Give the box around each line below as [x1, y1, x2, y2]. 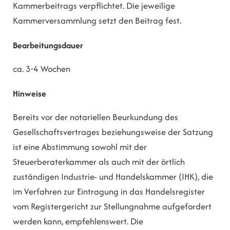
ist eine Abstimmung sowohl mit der [13, 140, 147, 153]
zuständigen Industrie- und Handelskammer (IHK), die [13, 170, 213, 183]
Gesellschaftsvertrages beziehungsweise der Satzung [13, 125, 213, 138]
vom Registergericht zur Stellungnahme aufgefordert [13, 200, 212, 213]
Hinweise [13, 87, 46, 100]
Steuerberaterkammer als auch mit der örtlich [13, 155, 185, 168]
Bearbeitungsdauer [13, 39, 83, 51]
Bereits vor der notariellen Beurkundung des [13, 110, 178, 123]
